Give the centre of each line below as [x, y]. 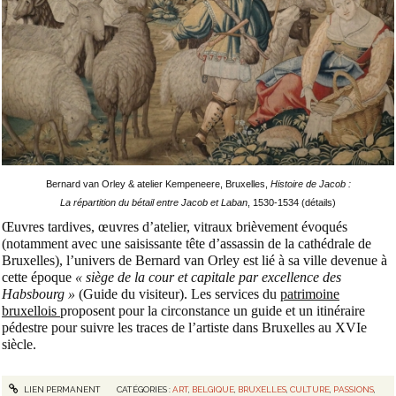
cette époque [38, 277]
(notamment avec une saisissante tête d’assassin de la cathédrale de [187, 243]
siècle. [19, 344]
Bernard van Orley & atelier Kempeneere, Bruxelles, [158, 183]
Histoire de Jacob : [310, 183]
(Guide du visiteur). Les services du [178, 293]
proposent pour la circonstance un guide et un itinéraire [213, 310]
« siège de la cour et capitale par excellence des [208, 277]
